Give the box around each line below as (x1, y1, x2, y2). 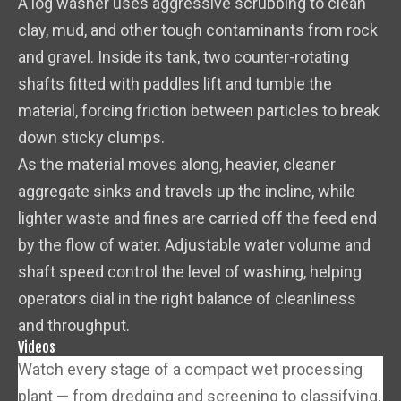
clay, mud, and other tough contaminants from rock (18, 21, 378, 40)
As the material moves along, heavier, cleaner (18, 155, 336, 175)
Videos (18, 338, 55, 357)
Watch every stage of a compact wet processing (18, 360, 363, 380)
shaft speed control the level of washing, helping (18, 262, 362, 282)
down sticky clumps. (18, 128, 165, 148)
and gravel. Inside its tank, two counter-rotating (18, 47, 349, 67)
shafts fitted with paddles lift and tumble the (18, 74, 332, 94)
